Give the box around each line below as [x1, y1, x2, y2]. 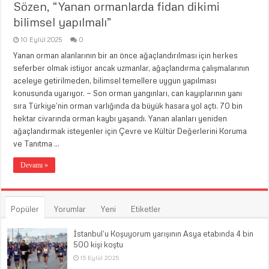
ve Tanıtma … [13, 138, 60, 148]
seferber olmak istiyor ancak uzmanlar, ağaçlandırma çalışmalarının [13, 62, 250, 73]
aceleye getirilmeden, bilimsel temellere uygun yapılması [13, 75, 217, 85]
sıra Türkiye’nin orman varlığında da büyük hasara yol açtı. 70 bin [13, 100, 243, 110]
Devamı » [20, 160, 49, 169]
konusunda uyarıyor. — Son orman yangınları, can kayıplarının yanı [13, 88, 243, 98]
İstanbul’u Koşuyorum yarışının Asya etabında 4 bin [73, 228, 254, 238]
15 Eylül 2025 [80, 253, 119, 261]
